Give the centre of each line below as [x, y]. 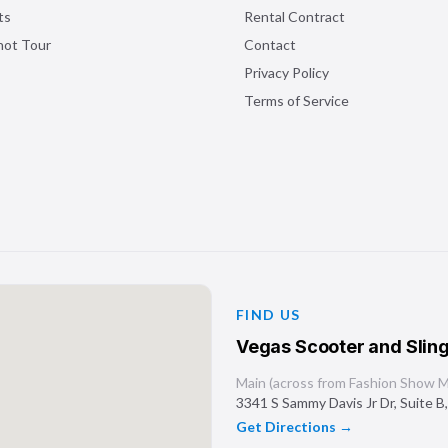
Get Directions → [294, 426]
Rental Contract [294, 16]
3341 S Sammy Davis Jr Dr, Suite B [340, 402]
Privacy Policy [286, 72]
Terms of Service [296, 100]
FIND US [268, 314]
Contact [270, 44]
